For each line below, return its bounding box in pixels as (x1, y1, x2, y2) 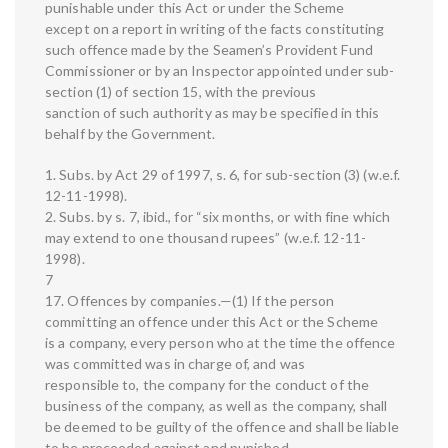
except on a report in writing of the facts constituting (45, 20, 385, 38)
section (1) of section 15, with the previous (45, 83, 317, 101)
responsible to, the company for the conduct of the (45, 376, 370, 394)
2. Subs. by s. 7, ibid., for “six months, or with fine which (45, 208, 391, 226)
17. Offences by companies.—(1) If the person (45, 292, 335, 310)
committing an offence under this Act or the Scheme (45, 313, 379, 331)
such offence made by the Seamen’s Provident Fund (45, 41, 373, 59)
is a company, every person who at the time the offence (45, 334, 396, 352)
